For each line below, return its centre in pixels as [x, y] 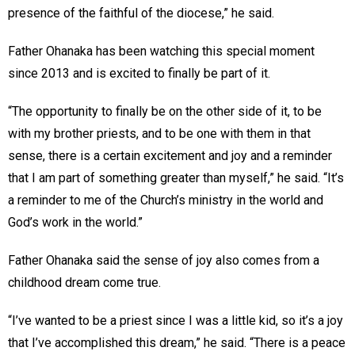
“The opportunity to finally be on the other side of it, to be [165, 111]
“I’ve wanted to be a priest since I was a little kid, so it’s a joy [176, 320]
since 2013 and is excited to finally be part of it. [139, 73]
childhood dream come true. [84, 282]
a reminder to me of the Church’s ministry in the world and [166, 200]
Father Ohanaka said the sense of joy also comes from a [164, 260]
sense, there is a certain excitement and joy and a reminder [170, 155]
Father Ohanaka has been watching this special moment [161, 51]
